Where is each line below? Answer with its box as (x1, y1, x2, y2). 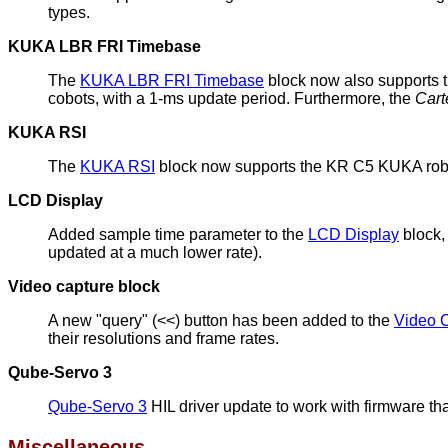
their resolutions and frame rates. (48, 330, 279, 347)
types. (48, 4, 90, 21)
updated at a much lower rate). (48, 244, 262, 261)
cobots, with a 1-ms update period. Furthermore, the (48, 90, 415, 107)
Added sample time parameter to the (48, 226, 308, 243)
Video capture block (8, 278, 160, 295)
